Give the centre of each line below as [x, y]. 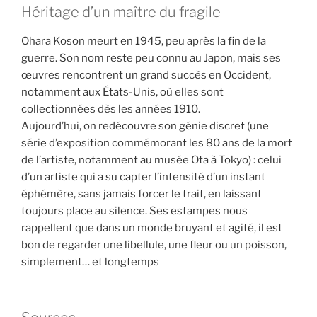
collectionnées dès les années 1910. [111, 109]
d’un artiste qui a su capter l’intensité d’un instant [143, 177]
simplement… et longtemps [90, 262]
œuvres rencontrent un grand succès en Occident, [146, 75]
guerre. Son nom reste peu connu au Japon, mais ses [151, 58]
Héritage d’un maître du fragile [121, 12]
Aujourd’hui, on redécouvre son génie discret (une [145, 126]
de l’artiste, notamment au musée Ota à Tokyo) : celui [151, 160]
